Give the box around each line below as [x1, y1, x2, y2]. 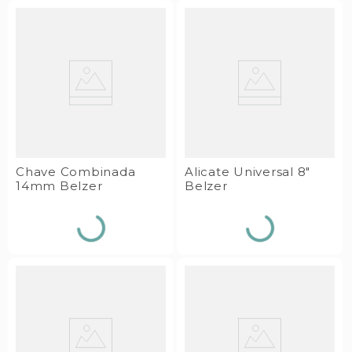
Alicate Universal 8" [185, 163, 310, 179]
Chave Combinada [16, 163, 136, 179]
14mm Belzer [16, 178, 103, 193]
